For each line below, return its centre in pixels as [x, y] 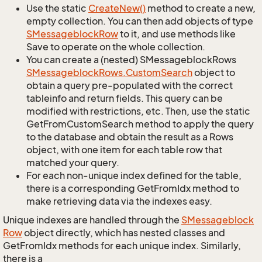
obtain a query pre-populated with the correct [130, 85]
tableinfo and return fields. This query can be [125, 98]
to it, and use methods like [177, 34]
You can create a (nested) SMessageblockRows [131, 60]
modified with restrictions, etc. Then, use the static [138, 111]
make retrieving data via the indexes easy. [119, 201]
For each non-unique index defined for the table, [134, 175]
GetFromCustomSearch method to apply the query [140, 124]
